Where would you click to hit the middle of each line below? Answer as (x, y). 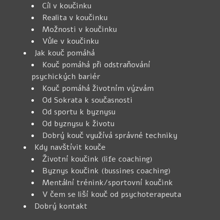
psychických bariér (66, 76)
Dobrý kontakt (61, 206)
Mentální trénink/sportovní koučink (108, 182)
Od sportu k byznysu (79, 112)
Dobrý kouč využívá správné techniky (110, 135)
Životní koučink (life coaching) (97, 159)
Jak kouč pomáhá (65, 53)
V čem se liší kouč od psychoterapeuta (112, 194)
